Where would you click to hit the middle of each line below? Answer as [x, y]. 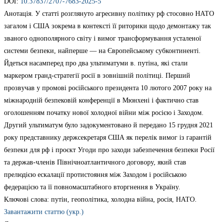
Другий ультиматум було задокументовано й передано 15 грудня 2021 [109, 125]
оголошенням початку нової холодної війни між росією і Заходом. [104, 113]
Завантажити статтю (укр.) [44, 212]
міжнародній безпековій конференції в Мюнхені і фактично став [101, 101]
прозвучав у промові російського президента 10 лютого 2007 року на [108, 88]
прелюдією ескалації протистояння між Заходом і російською [95, 175]
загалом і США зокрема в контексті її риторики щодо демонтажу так [108, 26]
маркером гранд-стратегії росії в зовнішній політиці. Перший [97, 76]
